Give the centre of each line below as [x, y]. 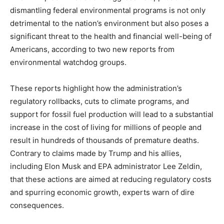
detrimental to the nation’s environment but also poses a [109, 23]
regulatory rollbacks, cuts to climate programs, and [99, 101]
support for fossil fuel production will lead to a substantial [112, 114]
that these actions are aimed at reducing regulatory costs [111, 179]
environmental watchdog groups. [68, 62]
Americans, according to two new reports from [92, 49]
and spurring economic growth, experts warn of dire [102, 192]
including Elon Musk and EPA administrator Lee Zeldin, [106, 166]
